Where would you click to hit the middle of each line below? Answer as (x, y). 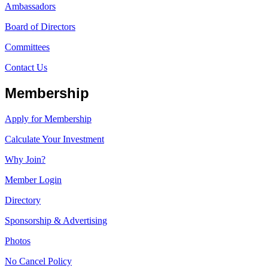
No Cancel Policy (38, 261)
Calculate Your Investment (54, 139)
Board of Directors (40, 27)
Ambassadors (30, 7)
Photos (18, 241)
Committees (27, 47)
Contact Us (26, 68)
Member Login (33, 180)
